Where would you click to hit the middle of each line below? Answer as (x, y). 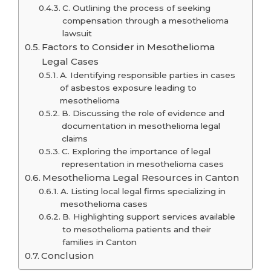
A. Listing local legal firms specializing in (143, 191)
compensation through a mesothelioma (145, 21)
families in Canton (99, 242)
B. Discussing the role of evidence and (143, 113)
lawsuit (77, 33)
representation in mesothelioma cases (142, 164)
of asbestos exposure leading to (128, 88)
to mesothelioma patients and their (136, 229)
